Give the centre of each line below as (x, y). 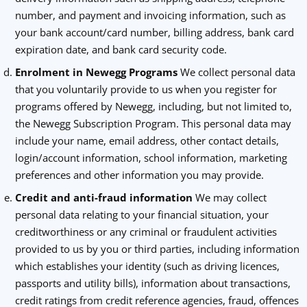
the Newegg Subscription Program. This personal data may (153, 123)
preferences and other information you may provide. (139, 175)
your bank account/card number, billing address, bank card (154, 32)
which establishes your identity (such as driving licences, (147, 266)
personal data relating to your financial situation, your (142, 214)
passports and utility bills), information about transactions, (152, 283)
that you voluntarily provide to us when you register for (146, 89)
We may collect (231, 197)
